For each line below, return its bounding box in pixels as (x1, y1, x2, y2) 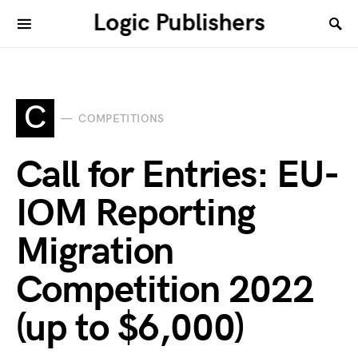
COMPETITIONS (78, 111, 165, 125)
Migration (16, 229, 174, 275)
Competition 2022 (16, 268, 314, 313)
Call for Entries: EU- (16, 153, 339, 198)
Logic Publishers (93, 9, 265, 38)
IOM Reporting (16, 191, 256, 237)
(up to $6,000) (16, 306, 245, 352)
